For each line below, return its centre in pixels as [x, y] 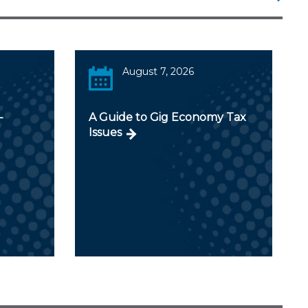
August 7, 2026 [158, 71]
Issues [105, 132]
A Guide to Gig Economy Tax [167, 117]
